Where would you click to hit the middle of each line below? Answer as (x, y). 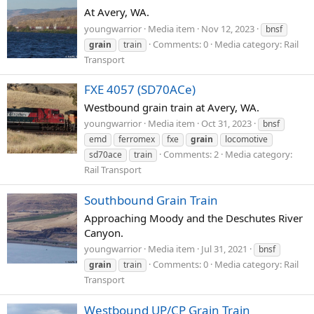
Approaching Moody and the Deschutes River (193, 218)
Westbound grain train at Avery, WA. (172, 107)
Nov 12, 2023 (228, 28)
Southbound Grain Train (151, 200)
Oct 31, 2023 (226, 124)
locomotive (246, 139)
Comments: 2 (191, 155)
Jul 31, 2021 (224, 249)
